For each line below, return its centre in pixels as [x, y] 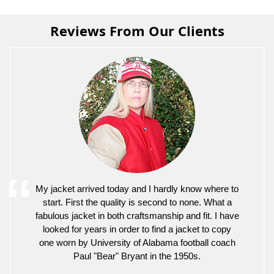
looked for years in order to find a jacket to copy [137, 229]
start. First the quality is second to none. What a [137, 202]
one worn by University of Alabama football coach [137, 242]
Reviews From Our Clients [137, 30]
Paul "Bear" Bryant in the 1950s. [137, 256]
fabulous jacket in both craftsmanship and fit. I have [137, 215]
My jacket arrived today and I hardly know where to [137, 188]
